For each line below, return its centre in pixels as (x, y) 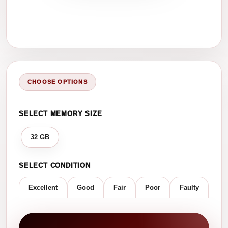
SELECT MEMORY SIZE (61, 114)
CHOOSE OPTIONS (58, 82)
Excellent (43, 188)
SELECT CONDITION (55, 166)
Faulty (189, 188)
